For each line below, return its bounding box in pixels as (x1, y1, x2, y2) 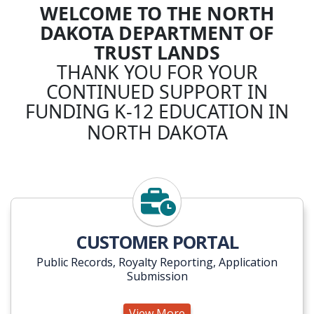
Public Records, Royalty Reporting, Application (36, 254, 278, 270)
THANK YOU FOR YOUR (56, 59, 258, 85)
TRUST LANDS (94, 39, 220, 65)
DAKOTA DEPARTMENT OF (40, 20, 274, 46)
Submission (126, 268, 188, 284)
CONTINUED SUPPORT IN (46, 78, 268, 104)
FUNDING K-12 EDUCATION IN (25, 98, 289, 124)
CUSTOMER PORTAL (76, 229, 238, 254)
